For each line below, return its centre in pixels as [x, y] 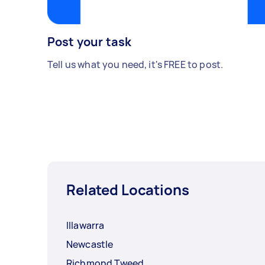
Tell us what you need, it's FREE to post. [135, 65]
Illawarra [85, 226]
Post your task [90, 42]
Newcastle [90, 245]
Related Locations [128, 190]
